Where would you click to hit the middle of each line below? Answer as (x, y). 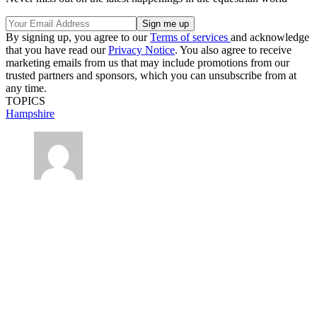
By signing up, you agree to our (78, 37)
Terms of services (190, 37)
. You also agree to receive (233, 50)
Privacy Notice (142, 50)
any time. (26, 88)
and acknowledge (270, 37)
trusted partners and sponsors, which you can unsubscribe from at (151, 75)
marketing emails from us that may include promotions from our (148, 62)
